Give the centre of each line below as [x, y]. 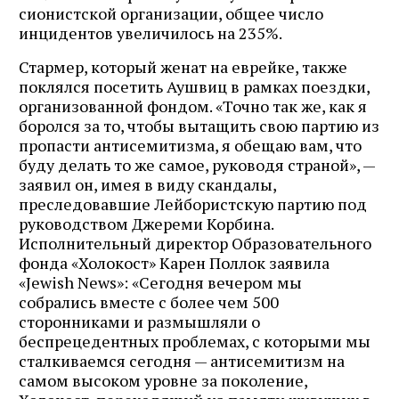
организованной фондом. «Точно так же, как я [193, 106]
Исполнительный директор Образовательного [195, 243]
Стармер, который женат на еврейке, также [183, 66]
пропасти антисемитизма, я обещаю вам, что [190, 145]
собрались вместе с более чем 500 [149, 301]
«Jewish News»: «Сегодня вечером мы [160, 282]
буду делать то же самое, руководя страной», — [197, 164]
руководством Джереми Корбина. [146, 223]
